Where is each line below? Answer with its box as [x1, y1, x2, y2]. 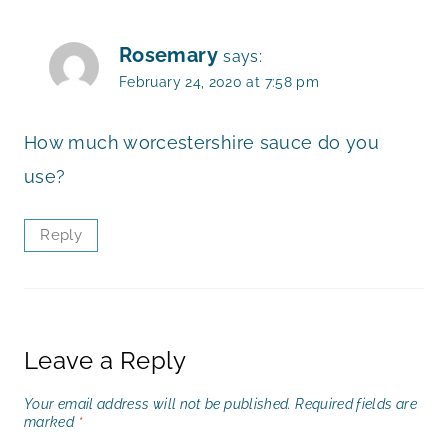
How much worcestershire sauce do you [24, 131, 379, 153]
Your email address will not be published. [24, 395, 292, 413]
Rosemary [119, 43, 218, 68]
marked [24, 413, 78, 431]
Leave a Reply [24, 345, 187, 375]
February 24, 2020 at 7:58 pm [119, 73, 320, 91]
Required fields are [295, 395, 417, 413]
